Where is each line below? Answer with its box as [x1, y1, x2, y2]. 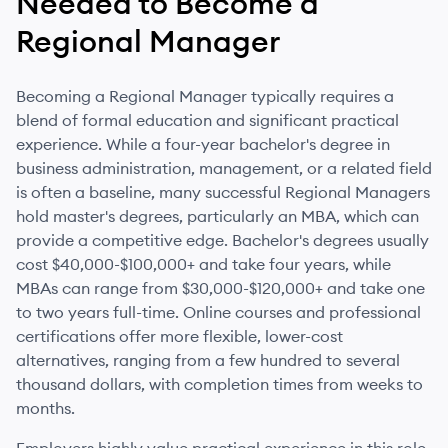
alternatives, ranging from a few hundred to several [16, 350, 400, 370]
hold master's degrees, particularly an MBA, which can [16, 206, 419, 226]
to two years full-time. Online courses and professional [16, 302, 421, 322]
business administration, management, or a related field [16, 158, 432, 178]
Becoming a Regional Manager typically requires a [16, 86, 394, 106]
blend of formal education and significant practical [16, 110, 399, 130]
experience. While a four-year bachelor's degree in [16, 134, 390, 154]
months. [16, 398, 75, 418]
